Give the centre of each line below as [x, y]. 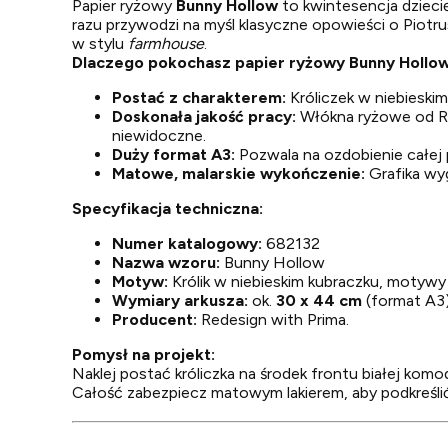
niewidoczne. [159, 135]
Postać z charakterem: [199, 97]
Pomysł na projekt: [143, 354]
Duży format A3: [173, 154]
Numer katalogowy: [187, 243]
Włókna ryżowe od [367, 116]
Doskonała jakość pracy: [204, 116]
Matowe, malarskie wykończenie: [238, 173]
